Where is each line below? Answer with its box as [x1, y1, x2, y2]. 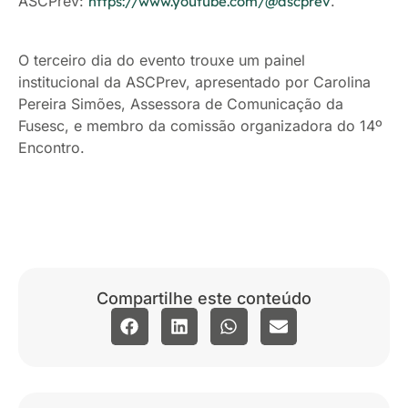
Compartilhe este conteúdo [97, 289, 311, 309]
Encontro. [18, 138, 85, 158]
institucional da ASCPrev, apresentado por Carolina [18, 73, 371, 92]
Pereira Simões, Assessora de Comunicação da [18, 95, 343, 114]
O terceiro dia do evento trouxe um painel [18, 51, 305, 70]
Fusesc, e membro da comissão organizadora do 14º [18, 117, 382, 136]
